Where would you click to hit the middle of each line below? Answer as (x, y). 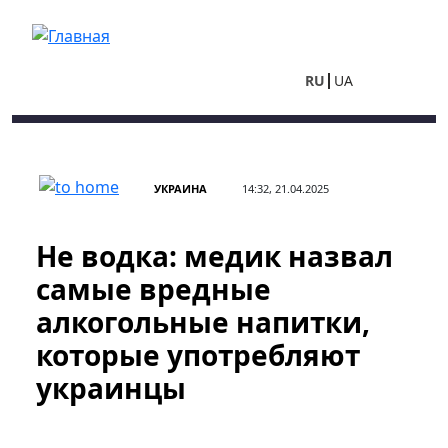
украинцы (111, 388)
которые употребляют (198, 355)
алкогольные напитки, (203, 322)
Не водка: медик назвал (214, 256)
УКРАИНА (180, 188)
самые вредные (153, 289)
